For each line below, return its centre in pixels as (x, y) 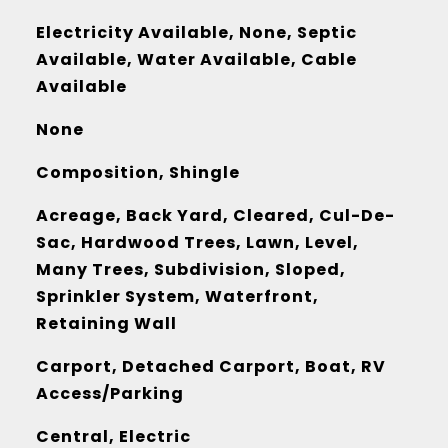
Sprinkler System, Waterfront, (177, 296)
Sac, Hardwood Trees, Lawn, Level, (197, 242)
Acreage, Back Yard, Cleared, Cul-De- (215, 215)
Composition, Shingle (137, 172)
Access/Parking (109, 393)
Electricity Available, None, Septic (196, 32)
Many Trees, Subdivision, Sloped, (190, 269)
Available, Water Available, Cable (196, 59)
